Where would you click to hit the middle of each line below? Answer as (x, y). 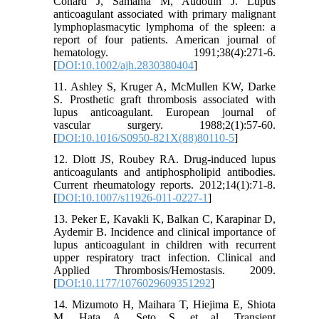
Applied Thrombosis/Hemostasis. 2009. (164, 271)
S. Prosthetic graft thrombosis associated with (164, 100)
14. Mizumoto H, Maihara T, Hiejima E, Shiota (164, 305)
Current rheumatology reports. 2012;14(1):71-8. (164, 185)
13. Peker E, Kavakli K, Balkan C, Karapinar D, (164, 219)
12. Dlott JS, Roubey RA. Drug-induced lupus (164, 159)
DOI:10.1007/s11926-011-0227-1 (133, 198)
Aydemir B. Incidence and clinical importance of (164, 232)
